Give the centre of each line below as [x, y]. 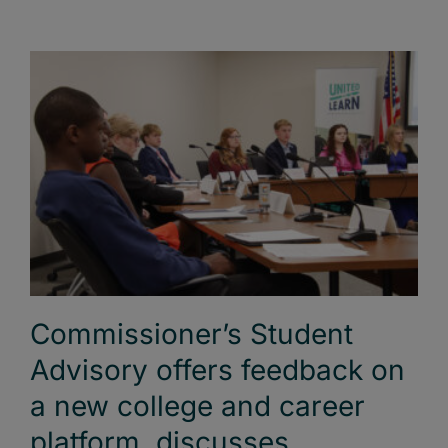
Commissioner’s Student [191, 333]
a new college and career [197, 405]
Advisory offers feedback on [217, 369]
